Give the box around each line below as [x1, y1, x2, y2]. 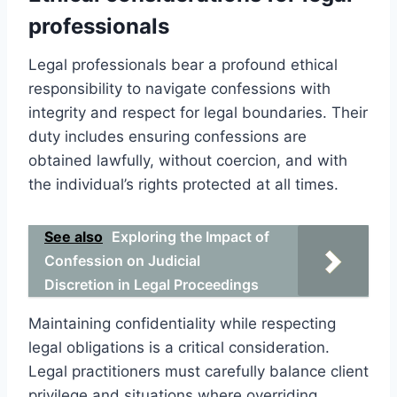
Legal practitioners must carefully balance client [28, 362, 369, 380]
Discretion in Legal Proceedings [44, 275, 259, 293]
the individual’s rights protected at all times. [28, 175, 339, 193]
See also [44, 227, 103, 245]
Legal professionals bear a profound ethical [28, 55, 338, 74]
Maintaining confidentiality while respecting [28, 314, 336, 332]
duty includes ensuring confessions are [28, 127, 307, 145]
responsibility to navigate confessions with [28, 79, 331, 97]
